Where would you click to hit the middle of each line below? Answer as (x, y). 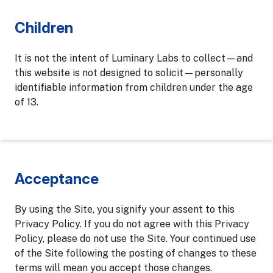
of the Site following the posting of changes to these (136, 253)
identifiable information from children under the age (134, 87)
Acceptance (57, 179)
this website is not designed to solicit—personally (129, 73)
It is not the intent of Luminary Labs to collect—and (134, 58)
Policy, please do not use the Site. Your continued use (135, 239)
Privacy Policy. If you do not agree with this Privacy (132, 224)
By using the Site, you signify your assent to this (125, 209)
